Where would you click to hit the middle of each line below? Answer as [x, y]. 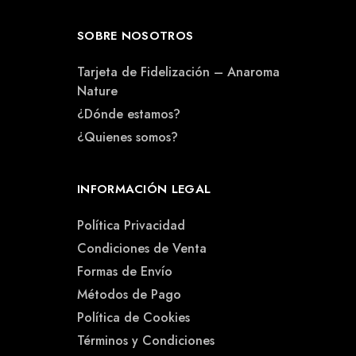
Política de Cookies [133, 317]
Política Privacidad [131, 225]
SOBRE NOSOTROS [135, 35]
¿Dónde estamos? [129, 114]
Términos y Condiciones [146, 340]
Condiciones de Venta [142, 248]
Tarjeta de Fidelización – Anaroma [178, 72]
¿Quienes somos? [128, 137]
